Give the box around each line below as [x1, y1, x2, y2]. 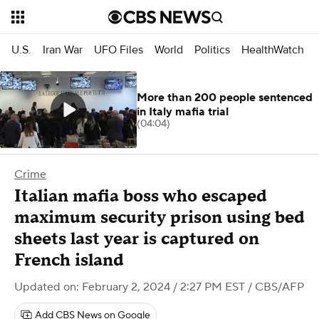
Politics [194, 42, 230, 57]
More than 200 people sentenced [137, 90, 313, 105]
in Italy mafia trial [137, 105, 229, 119]
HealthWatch [241, 42, 304, 57]
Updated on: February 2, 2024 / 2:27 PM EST [14, 280, 245, 294]
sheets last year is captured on [14, 228, 259, 250]
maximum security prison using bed [14, 206, 305, 229]
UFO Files [94, 42, 143, 57]
